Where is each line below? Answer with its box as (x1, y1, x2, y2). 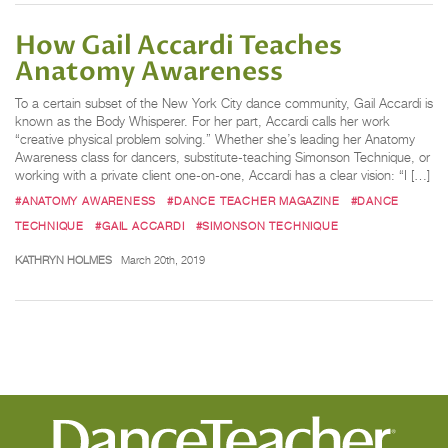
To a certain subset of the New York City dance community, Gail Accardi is (15, 95, 433, 111)
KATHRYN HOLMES (15, 253, 112, 268)
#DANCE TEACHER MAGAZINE (167, 193, 340, 208)
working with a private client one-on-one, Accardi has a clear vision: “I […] (15, 167, 430, 183)
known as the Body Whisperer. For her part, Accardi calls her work (15, 113, 390, 129)
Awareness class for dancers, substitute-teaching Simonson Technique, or (15, 149, 430, 165)
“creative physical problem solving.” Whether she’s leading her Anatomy (15, 131, 415, 147)
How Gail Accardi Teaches (15, 27, 342, 64)
